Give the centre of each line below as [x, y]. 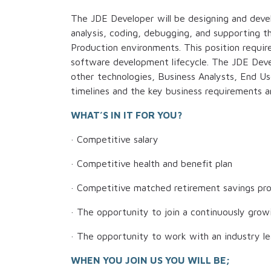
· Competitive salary [115, 139]
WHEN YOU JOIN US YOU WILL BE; [150, 260]
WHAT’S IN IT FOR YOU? [126, 115]
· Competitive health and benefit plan [152, 164]
